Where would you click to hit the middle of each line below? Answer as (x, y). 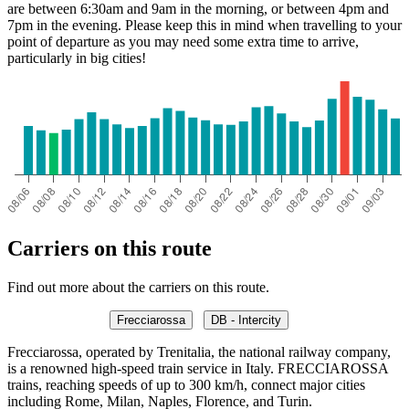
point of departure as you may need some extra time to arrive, (183, 42)
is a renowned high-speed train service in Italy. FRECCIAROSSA (198, 368)
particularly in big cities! (77, 58)
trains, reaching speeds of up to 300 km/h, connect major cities (186, 384)
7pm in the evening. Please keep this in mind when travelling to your (204, 26)
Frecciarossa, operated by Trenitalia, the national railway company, (199, 351)
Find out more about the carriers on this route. (138, 287)
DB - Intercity (246, 320)
